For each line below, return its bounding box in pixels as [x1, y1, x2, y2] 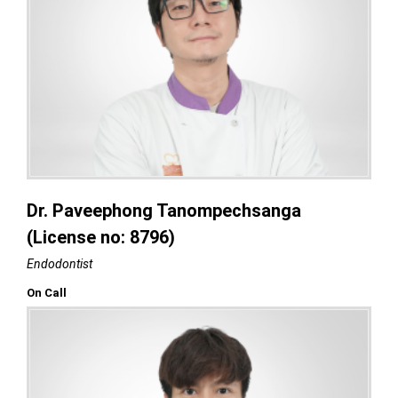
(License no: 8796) [27, 226, 175, 248]
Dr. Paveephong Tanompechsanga [27, 199, 301, 221]
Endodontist [27, 256, 92, 271]
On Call [27, 285, 67, 299]
